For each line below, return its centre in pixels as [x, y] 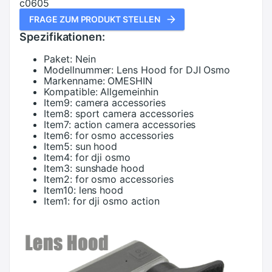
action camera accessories [135, 124]
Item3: [58, 168]
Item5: [58, 146]
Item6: [58, 135]
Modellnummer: [79, 70]
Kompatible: [71, 92]
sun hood [96, 146]
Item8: [58, 114]
